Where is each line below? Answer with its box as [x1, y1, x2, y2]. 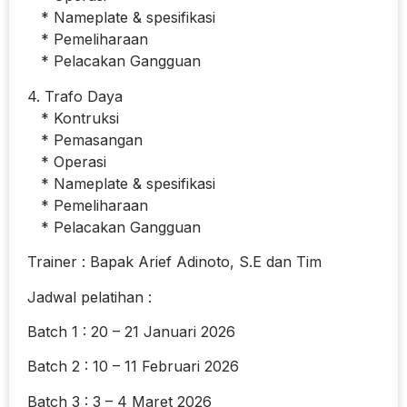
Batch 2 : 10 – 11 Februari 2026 [27, 357, 239, 376]
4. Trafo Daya [27, 86, 123, 105]
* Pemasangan [27, 130, 143, 149]
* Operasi [27, 152, 106, 171]
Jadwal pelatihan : [27, 287, 152, 306]
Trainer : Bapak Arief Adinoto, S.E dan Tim [27, 253, 322, 272]
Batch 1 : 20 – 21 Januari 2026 [27, 322, 235, 341]
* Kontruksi [27, 108, 119, 127]
